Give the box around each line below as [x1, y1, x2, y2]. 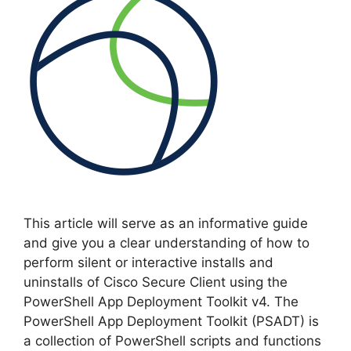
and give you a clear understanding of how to [24, 234, 309, 251]
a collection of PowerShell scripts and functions [24, 332, 321, 349]
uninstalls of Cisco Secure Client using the [24, 273, 288, 290]
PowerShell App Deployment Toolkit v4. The [24, 293, 299, 309]
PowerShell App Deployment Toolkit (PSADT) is [24, 313, 319, 329]
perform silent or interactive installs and [24, 254, 273, 270]
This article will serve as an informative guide [24, 215, 308, 231]
